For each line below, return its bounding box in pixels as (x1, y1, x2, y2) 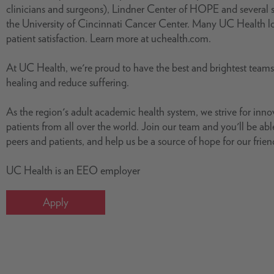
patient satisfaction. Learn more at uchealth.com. (6, 32, 211, 45)
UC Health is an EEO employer (6, 164, 140, 177)
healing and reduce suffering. (6, 76, 129, 89)
